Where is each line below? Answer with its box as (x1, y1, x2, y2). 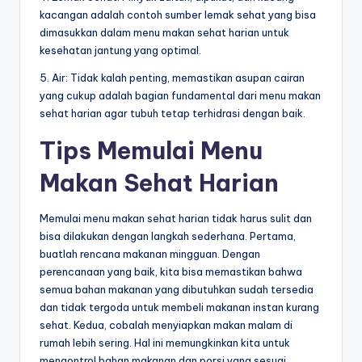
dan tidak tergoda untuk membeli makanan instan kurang (40, 300, 319, 314)
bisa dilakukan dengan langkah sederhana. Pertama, (40, 229, 296, 242)
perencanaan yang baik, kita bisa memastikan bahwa (40, 264, 302, 278)
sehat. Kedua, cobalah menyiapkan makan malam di (40, 318, 293, 331)
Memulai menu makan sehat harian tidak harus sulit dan (40, 211, 312, 225)
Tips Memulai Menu (40, 135, 263, 166)
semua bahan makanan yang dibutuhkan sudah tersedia (40, 282, 314, 296)
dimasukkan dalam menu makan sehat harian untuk (40, 25, 289, 39)
